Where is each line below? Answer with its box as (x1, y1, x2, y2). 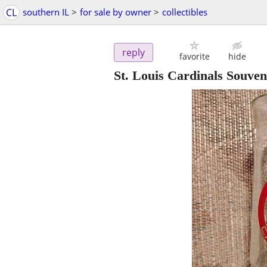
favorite (179, 51, 210, 63)
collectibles (162, 6, 207, 18)
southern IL (23, 6, 69, 18)
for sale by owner (80, 6, 151, 18)
